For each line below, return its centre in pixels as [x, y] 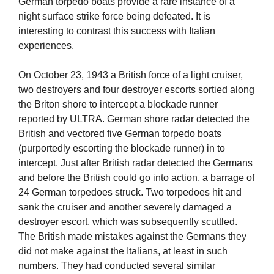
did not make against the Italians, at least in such [123, 251]
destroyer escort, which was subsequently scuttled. [128, 222]
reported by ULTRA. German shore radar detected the [134, 119]
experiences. [46, 46]
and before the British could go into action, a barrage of [136, 178]
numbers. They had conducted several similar [117, 266]
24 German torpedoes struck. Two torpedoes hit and [130, 193]
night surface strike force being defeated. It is [114, 17]
